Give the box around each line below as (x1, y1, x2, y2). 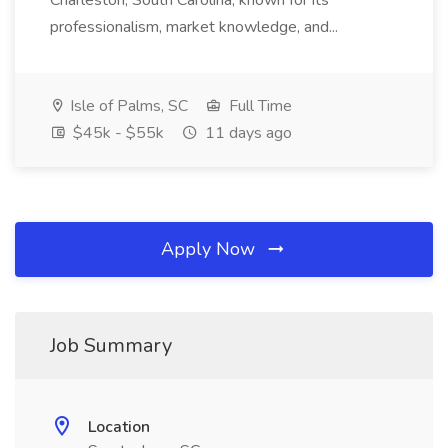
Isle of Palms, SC (66, 95, 188, 117)
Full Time (225, 95, 292, 117)
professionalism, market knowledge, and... (50, 16, 342, 38)
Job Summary (50, 332, 172, 359)
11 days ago (201, 122, 292, 144)
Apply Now (161, 237, 260, 261)
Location (88, 416, 150, 438)
